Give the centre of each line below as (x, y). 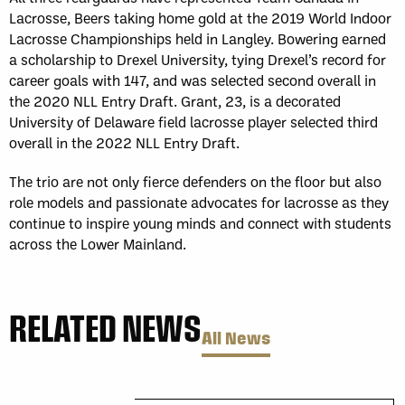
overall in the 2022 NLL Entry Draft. (124, 142)
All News (236, 338)
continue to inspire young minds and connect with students (200, 223)
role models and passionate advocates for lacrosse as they (199, 202)
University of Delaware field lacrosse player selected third (193, 122)
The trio (34, 181)
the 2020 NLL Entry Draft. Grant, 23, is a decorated (175, 101)
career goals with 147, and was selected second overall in (193, 80)
